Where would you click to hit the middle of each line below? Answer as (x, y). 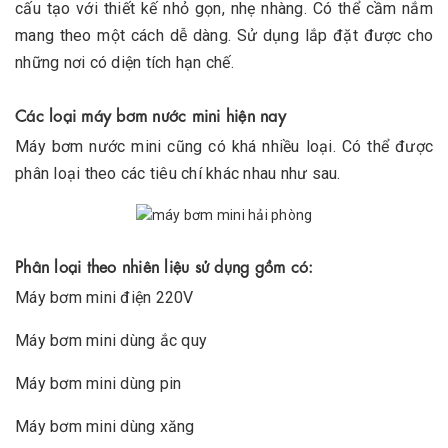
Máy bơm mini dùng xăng (105, 427)
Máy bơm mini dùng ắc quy (111, 341)
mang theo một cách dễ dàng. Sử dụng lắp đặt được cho (224, 36)
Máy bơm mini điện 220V (104, 298)
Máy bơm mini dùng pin (98, 384)
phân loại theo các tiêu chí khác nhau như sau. (178, 174)
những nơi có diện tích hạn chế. (124, 63)
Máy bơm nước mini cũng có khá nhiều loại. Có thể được (224, 147)
